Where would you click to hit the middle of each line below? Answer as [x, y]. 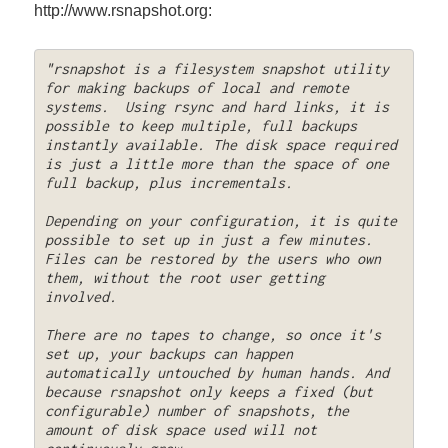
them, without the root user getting [184, 278]
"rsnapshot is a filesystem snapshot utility [216, 69]
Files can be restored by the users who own [212, 259]
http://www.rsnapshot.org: [123, 11]
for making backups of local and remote [196, 88]
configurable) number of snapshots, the [196, 411]
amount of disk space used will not [180, 430]
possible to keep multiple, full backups [200, 126]
